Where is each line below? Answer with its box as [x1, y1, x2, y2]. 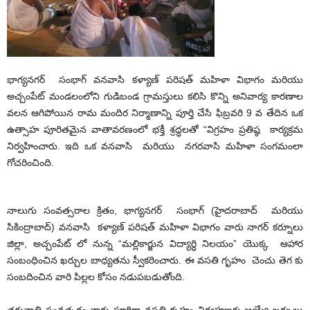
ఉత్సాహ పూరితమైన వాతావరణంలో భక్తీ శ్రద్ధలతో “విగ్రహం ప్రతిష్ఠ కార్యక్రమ [7, 124, 303, 135]
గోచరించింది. [7, 157, 54, 168]
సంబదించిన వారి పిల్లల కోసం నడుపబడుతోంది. [7, 271, 185, 282]
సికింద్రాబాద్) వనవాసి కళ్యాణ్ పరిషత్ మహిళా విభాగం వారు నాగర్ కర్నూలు [7, 221, 303, 232]
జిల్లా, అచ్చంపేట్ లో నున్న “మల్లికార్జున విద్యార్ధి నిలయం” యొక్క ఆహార [7, 238, 303, 249]
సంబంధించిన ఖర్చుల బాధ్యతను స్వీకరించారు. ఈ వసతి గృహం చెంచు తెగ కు [7, 255, 303, 266]
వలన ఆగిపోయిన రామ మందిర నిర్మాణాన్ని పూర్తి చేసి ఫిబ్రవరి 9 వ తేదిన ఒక [7, 107, 303, 118]
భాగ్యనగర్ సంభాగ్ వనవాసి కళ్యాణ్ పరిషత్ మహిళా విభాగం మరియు [7, 74, 303, 85]
